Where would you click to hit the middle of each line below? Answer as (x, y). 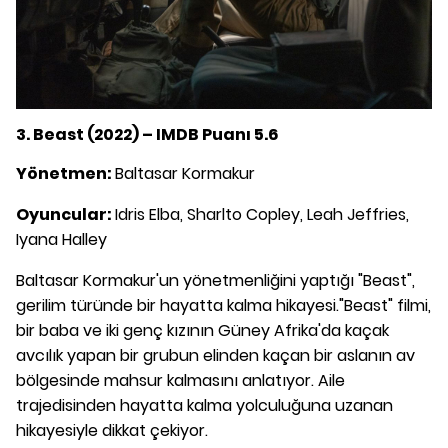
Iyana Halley (61, 240)
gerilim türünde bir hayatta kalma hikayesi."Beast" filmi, (223, 306)
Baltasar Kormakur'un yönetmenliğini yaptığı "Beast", (215, 281)
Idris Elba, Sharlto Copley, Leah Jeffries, (262, 215)
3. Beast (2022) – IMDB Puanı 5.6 (147, 135)
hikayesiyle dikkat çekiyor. (112, 431)
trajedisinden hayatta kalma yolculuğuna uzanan (204, 406)
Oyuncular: (65, 215)
